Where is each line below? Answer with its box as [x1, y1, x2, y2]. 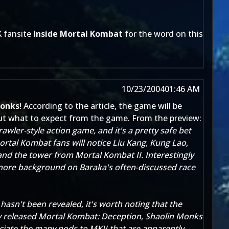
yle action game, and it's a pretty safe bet [33, 125, 191, 136]
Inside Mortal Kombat [33, 28, 123, 39]
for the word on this [123, 28, 203, 39]
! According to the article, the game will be [19, 100, 182, 111]
